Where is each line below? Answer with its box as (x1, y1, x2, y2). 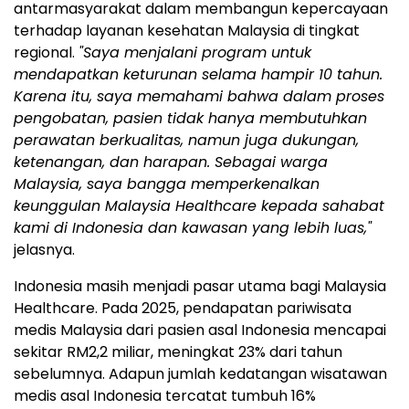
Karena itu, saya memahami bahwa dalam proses (14, 85, 384, 107)
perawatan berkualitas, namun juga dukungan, (14, 129, 359, 151)
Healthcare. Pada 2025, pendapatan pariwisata (14, 297, 351, 319)
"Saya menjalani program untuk (79, 41, 311, 63)
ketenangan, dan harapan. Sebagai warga (14, 151, 328, 173)
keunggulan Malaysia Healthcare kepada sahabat (14, 194, 384, 216)
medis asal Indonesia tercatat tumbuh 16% (14, 384, 316, 406)
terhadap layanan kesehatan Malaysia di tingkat (14, 19, 360, 41)
